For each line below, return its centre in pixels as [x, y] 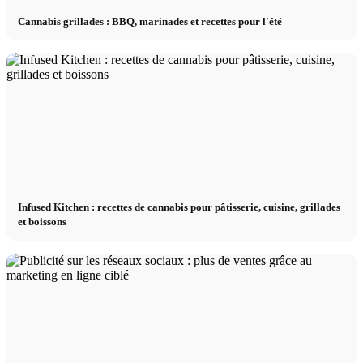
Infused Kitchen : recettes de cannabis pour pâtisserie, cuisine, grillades [179, 207]
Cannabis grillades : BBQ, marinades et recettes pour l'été [150, 21]
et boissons [43, 222]
